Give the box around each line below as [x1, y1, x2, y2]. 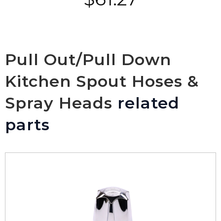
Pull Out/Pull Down [5, 49, 171, 69]
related [112, 93, 180, 112]
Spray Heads [5, 93, 112, 112]
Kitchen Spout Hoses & [5, 71, 199, 91]
